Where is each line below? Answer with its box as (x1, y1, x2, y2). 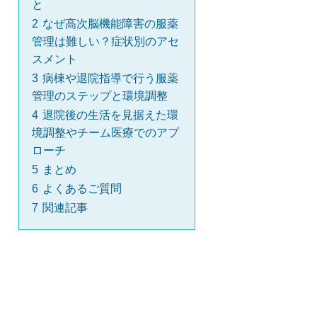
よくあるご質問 (42, 182, 122, 195)
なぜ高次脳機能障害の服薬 (42, 17, 178, 30)
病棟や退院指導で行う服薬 (42, 71, 178, 84)
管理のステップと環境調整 (32, 89, 168, 102)
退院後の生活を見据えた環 (42, 108, 178, 121)
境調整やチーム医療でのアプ (32, 126, 179, 139)
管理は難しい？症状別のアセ (32, 35, 179, 47)
